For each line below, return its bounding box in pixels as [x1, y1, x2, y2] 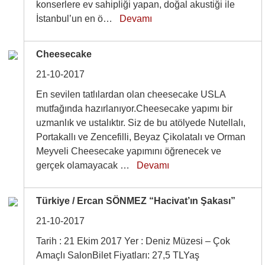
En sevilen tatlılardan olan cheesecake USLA [36, 89, 226, 99]
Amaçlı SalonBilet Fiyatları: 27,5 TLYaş [36, 250, 200, 260]
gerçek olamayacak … [36, 160, 137, 170]
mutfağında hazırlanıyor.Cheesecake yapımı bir [36, 104, 233, 114]
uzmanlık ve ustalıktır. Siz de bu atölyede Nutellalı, [36, 118, 246, 128]
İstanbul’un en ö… [36, 14, 120, 24]
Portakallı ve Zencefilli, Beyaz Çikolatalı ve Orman [36, 132, 246, 142]
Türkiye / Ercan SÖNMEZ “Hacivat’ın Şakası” [36, 196, 236, 206]
